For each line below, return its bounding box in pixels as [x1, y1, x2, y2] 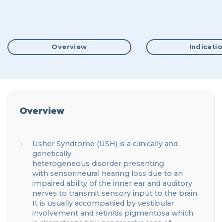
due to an [146, 169, 183, 178]
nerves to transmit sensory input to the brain [32, 189, 197, 198]
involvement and [32, 209, 96, 218]
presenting [123, 159, 164, 168]
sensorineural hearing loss [50, 169, 146, 178]
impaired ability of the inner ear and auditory [32, 179, 192, 188]
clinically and [133, 139, 178, 149]
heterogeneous [32, 159, 90, 168]
